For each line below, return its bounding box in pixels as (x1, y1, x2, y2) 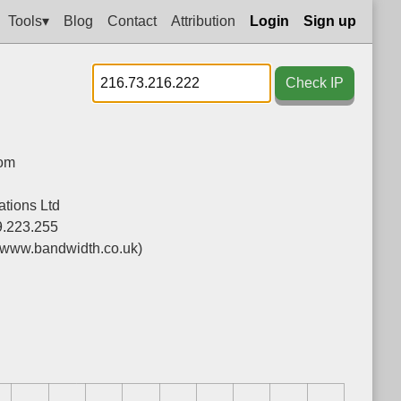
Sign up (303, 13, 356, 29)
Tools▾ (8, 13, 49, 29)
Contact (107, 13, 157, 29)
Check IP (286, 75, 344, 90)
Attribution (171, 13, 235, 29)
